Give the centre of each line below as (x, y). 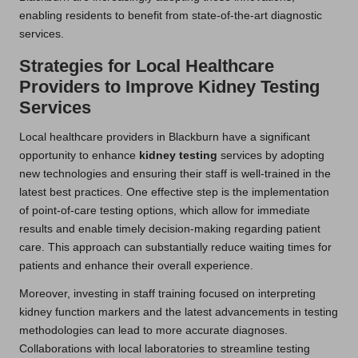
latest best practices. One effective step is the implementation (174, 192)
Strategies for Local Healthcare (147, 66)
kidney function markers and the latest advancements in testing (179, 312)
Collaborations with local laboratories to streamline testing (165, 348)
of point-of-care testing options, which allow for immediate (165, 210)
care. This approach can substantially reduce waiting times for (175, 247)
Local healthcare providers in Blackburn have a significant (165, 137)
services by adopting (271, 155)
